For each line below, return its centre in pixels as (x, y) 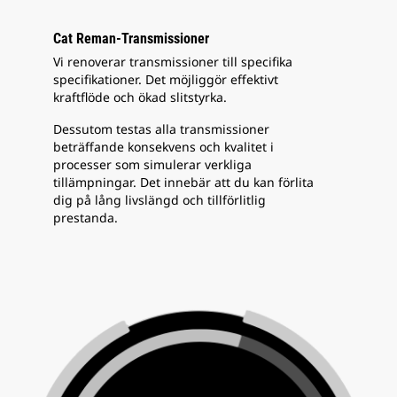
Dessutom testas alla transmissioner (161, 129)
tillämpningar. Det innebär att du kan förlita (183, 182)
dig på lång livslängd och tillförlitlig (160, 200)
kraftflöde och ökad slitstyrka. (140, 97)
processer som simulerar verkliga (152, 164)
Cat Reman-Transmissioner (131, 39)
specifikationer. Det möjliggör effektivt (166, 79)
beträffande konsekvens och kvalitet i (163, 147)
